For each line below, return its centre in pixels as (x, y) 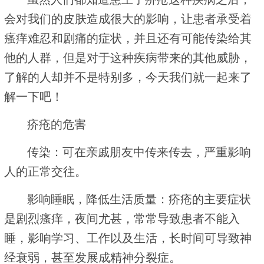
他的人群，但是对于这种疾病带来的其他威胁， (128, 57)
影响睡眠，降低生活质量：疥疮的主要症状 (139, 199)
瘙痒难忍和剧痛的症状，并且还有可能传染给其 (128, 38)
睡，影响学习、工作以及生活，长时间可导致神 (128, 238)
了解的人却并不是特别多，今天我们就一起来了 (128, 77)
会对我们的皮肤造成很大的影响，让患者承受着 (128, 19)
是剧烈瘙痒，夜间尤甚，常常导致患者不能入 (122, 218)
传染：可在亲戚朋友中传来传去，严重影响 (139, 152)
